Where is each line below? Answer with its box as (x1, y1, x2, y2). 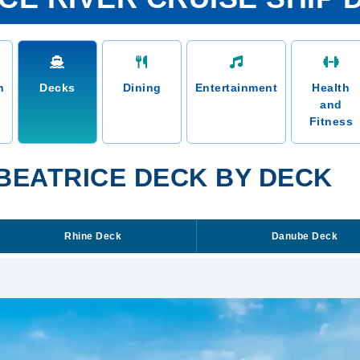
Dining (122, 81, 162, 94)
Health (312, 81, 350, 94)
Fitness (309, 115, 354, 128)
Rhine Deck (64, 231, 122, 242)
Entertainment (194, 81, 278, 94)
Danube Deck (271, 231, 338, 242)
